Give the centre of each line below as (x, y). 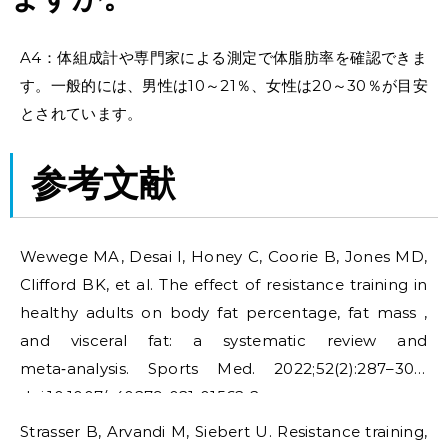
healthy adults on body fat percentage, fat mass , (224, 312)
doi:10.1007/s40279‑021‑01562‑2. (141, 396)
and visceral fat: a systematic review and (224, 340)
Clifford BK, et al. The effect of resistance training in (224, 284)
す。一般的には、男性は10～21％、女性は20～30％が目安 (224, 86)
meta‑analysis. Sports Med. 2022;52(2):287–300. (224, 368)
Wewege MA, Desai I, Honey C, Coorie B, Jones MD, (224, 256)
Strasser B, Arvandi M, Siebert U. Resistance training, (224, 431)
